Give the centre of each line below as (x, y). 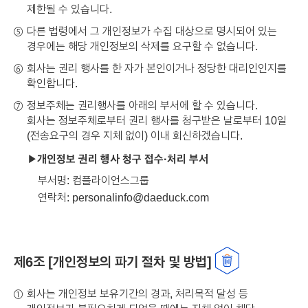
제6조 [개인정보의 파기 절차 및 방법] (113, 261)
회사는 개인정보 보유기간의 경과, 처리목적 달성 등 (137, 293)
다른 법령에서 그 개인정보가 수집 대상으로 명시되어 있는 (152, 31)
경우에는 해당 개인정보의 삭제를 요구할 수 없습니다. (142, 46)
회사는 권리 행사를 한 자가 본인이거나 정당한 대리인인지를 (157, 68)
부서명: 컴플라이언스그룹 (93, 180)
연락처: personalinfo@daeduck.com (123, 197)
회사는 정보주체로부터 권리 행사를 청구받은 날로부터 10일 (157, 120)
